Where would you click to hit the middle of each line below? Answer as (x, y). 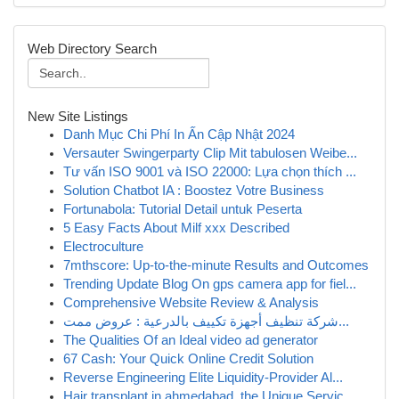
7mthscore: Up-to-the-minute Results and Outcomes (216, 265)
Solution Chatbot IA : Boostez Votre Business (194, 191)
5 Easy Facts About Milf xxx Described (176, 228)
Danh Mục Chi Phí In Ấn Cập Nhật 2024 (179, 134)
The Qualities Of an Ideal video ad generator (191, 340)
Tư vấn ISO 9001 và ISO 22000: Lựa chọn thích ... (210, 172)
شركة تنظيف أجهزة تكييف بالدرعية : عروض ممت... (344, 322)
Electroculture (103, 247)
